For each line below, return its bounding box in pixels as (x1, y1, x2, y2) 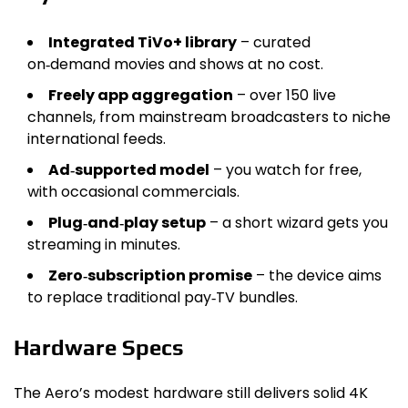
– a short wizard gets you (206, 212, 388, 234)
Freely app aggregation (48, 85, 233, 107)
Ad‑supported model (48, 159, 209, 181)
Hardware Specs (14, 334, 184, 360)
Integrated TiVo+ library (48, 32, 237, 54)
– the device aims (252, 265, 382, 287)
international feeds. (27, 128, 166, 150)
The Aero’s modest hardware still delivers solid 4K (14, 382, 368, 403)
